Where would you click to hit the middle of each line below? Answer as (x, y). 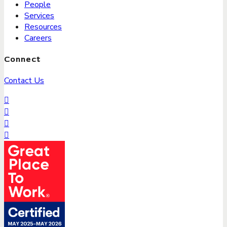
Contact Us (24, 81)
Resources (43, 27)
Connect (22, 60)
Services (39, 15)
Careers (38, 38)
